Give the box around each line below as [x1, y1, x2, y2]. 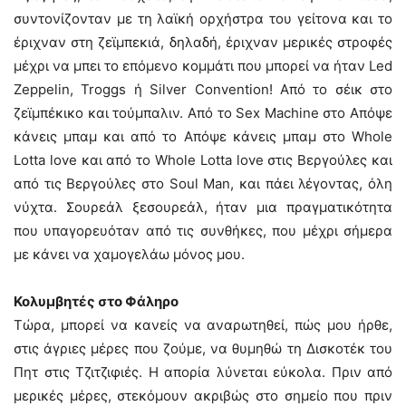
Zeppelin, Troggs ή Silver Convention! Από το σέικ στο [14, 81, 392, 98]
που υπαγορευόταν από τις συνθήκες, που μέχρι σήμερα [14, 222, 392, 239]
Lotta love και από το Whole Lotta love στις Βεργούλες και [14, 151, 392, 169]
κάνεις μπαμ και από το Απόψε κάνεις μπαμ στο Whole [14, 128, 392, 145]
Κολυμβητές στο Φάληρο [14, 293, 179, 310]
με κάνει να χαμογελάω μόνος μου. [14, 246, 245, 263]
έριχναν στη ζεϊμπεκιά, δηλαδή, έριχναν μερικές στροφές [14, 34, 392, 51]
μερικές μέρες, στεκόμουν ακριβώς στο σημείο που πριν [14, 387, 392, 404]
